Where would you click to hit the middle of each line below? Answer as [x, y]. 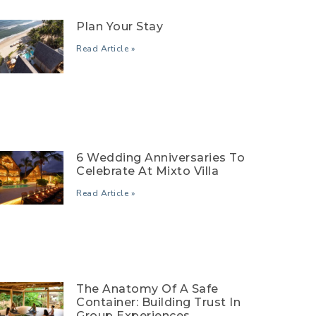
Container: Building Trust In [158, 303]
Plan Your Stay [120, 26]
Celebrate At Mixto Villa [147, 171]
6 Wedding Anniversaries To [160, 158]
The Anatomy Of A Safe [147, 289]
